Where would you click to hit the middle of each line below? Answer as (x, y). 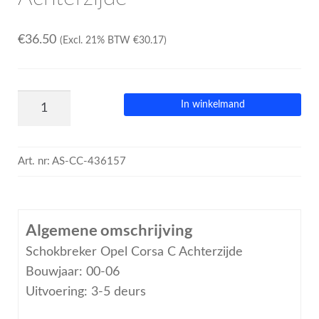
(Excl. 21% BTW (96, 40)
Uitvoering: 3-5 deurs (85, 292)
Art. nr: (35, 162)
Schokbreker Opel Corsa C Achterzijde (134, 252)
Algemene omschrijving (109, 230)
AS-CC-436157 (89, 162)
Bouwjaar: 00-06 (72, 272)
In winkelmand (213, 105)
